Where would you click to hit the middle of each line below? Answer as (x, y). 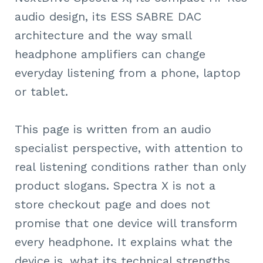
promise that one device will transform (126, 223)
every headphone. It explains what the (124, 242)
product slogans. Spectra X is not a (115, 186)
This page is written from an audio (113, 129)
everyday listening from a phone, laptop (128, 73)
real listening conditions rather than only (130, 167)
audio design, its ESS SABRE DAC (108, 16)
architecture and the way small (103, 35)
